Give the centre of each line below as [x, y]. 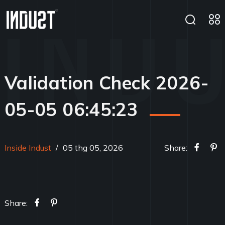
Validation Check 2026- [106, 83]
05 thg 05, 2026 [92, 148]
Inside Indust [28, 148]
